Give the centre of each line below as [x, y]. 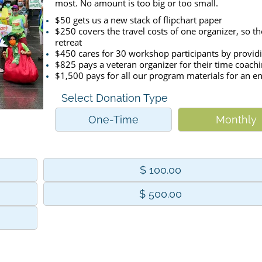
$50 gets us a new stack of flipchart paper [139, 20]
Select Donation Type [114, 98]
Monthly [236, 120]
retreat [68, 42]
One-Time [113, 120]
